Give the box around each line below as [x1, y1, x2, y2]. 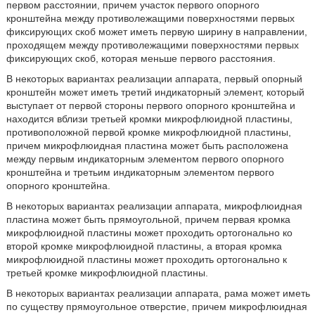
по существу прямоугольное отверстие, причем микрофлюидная [6, 301, 307, 312]
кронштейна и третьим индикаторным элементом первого [6, 167, 274, 178]
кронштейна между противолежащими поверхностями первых [6, 13, 295, 24]
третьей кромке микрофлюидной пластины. [6, 267, 208, 278]
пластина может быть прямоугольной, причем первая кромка [6, 214, 290, 225]
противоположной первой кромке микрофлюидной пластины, [6, 127, 291, 138]
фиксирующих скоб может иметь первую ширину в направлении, [6, 26, 307, 37]
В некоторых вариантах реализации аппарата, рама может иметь [6, 288, 310, 299]
